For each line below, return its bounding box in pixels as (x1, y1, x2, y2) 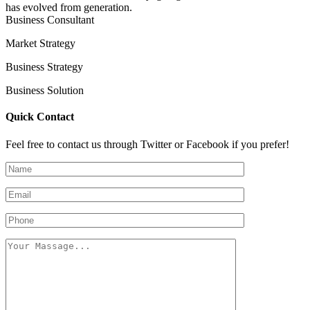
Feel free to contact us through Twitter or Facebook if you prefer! (6, 138, 289, 150)
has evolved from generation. (6, 1, 132, 14)
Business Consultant (6, 14, 94, 26)
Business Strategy (6, 61, 83, 73)
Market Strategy (6, 37, 75, 50)
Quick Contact (6, 111, 74, 123)
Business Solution (6, 84, 84, 97)
